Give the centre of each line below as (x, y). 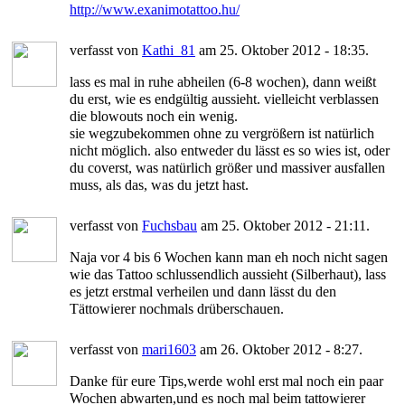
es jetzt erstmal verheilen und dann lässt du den (203, 291)
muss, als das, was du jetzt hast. (159, 184)
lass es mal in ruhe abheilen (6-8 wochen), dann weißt (223, 81)
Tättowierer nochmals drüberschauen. (177, 308)
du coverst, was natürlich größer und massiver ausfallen (227, 167)
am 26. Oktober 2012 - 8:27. (279, 349)
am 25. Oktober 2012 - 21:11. (283, 225)
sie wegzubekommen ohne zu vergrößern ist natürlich (222, 133)
